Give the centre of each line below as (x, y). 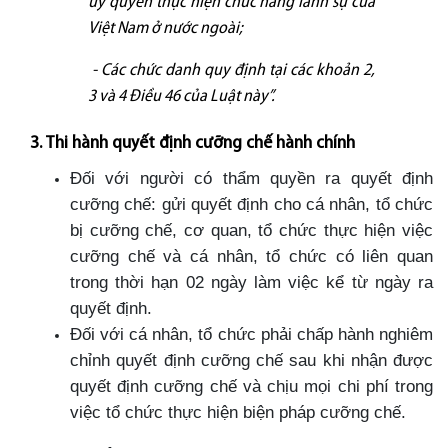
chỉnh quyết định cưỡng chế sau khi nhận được (251, 359)
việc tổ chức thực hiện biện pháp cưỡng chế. (238, 411)
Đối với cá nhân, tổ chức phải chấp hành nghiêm (251, 333)
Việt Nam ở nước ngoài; (165, 28)
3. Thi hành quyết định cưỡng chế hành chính (192, 143)
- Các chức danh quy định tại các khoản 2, (231, 70)
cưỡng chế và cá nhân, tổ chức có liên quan (251, 255)
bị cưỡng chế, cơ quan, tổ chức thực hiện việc (251, 229)
